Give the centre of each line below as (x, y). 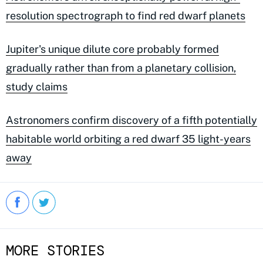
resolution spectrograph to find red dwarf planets (126, 15)
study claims (37, 86)
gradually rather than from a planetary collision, (121, 68)
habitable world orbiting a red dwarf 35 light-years (128, 139)
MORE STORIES (55, 250)
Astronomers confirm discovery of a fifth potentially (131, 120)
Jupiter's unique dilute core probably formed (112, 49)
